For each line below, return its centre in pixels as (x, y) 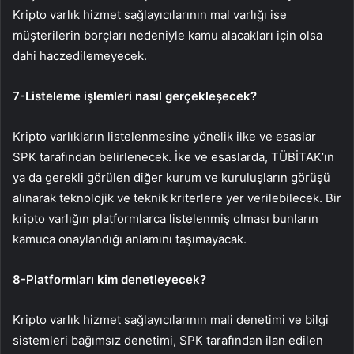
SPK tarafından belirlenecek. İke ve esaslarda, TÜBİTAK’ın (173, 157)
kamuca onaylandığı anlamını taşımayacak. (130, 239)
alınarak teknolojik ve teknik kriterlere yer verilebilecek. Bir (177, 198)
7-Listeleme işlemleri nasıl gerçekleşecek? (135, 96)
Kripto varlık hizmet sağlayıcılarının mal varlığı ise (150, 15)
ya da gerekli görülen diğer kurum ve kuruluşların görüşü (171, 178)
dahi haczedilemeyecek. (80, 56)
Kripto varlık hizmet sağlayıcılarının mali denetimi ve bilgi (171, 320)
